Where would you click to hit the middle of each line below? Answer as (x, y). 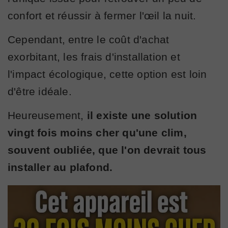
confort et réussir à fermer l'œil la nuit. (102, 15)
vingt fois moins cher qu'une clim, (97, 132)
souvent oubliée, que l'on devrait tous (107, 150)
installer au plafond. (60, 167)
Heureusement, (47, 115)
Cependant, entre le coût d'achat (89, 39)
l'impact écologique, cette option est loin (107, 74)
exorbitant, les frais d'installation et (94, 56)
